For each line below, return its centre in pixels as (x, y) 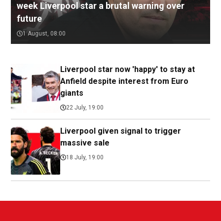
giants (72, 93)
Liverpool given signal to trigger (121, 131)
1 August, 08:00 (44, 34)
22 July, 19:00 (85, 108)
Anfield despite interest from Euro (124, 81)
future (29, 19)
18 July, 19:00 (85, 158)
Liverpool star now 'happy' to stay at (128, 70)
